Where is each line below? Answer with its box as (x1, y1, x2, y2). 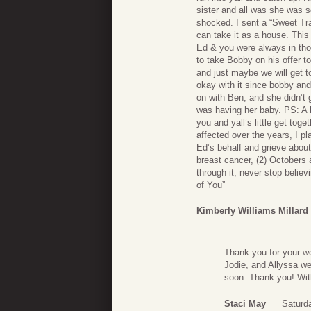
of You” (196, 179, 225, 190)
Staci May (224, 298, 266, 309)
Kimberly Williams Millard (196, 205, 308, 217)
